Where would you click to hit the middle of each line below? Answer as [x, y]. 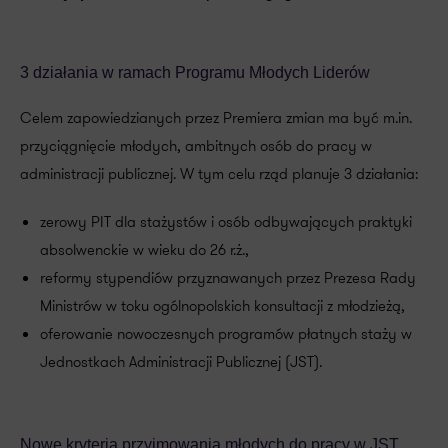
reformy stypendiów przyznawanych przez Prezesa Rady [228, 278]
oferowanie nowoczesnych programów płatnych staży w [226, 334]
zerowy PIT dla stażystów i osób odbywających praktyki [226, 222]
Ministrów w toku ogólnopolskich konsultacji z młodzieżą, [222, 306]
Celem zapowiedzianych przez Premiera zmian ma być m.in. [216, 118]
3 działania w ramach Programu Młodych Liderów [195, 72]
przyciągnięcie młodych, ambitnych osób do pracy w [196, 146]
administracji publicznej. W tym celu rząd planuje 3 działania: [219, 174]
